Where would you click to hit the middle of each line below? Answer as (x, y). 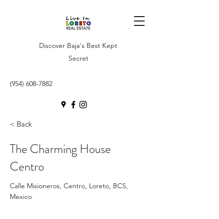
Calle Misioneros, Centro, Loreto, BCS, (69, 186)
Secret (78, 58)
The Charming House (60, 149)
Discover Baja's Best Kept (78, 45)
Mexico (21, 197)
